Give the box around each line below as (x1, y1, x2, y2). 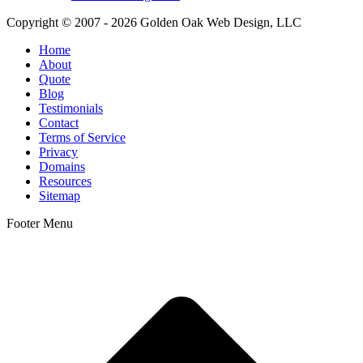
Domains (39, 160, 85, 174)
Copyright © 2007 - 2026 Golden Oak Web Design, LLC (6, 15, 301, 30)
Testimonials (39, 101, 103, 116)
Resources (39, 174, 92, 189)
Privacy (39, 145, 78, 160)
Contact (39, 116, 79, 130)
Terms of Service (39, 130, 126, 145)
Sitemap (39, 189, 80, 203)
